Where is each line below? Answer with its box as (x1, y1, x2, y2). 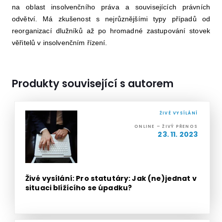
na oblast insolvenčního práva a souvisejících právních (11, 3, 211, 11)
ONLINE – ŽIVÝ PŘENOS (134, 123, 198, 130)
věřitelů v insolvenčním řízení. (11, 39, 110, 47)
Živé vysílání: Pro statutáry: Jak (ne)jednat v (25, 173, 197, 183)
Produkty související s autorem (11, 76, 173, 91)
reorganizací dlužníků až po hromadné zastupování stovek (11, 27, 211, 35)
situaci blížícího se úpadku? (25, 182, 132, 193)
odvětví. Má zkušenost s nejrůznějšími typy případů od (11, 15, 211, 23)
